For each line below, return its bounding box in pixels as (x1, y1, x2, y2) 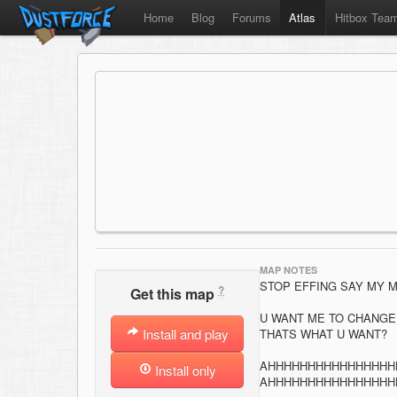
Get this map (130, 284, 218, 305)
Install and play (138, 324, 229, 344)
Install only (151, 361, 216, 380)
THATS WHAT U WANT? (260, 325, 387, 342)
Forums (232, 9, 271, 26)
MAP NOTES (260, 263, 317, 276)
